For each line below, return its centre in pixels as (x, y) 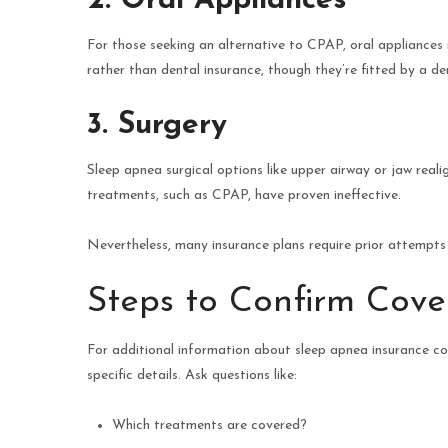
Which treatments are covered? (209, 426)
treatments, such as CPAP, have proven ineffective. (244, 196)
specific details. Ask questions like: (192, 376)
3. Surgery (162, 126)
